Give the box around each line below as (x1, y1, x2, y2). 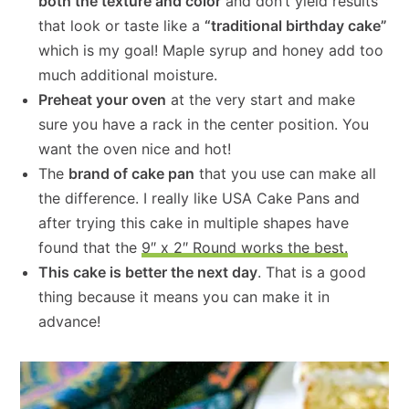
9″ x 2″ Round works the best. (142, 238, 349, 257)
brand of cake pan (68, 164, 195, 184)
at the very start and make (166, 90, 356, 110)
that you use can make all (194, 164, 377, 184)
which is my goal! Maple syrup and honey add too (38, 41, 384, 60)
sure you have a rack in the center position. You (38, 115, 370, 134)
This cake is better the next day (38, 263, 258, 282)
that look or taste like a (38, 16, 205, 36)
